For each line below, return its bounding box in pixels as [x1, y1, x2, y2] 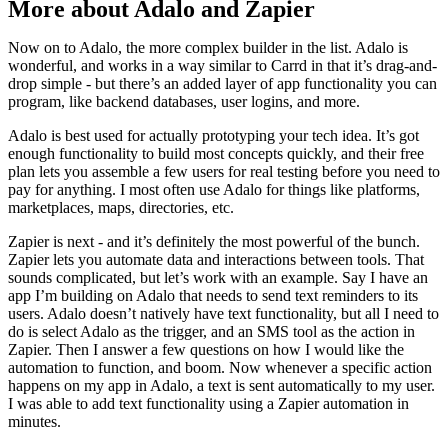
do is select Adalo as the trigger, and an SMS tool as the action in [8, 323, 415, 341]
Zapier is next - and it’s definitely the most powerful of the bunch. [8, 233, 420, 251]
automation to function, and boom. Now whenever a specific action [8, 359, 432, 377]
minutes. [8, 413, 61, 431]
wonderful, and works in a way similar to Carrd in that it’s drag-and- [8, 57, 437, 75]
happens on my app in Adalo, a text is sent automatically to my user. [8, 377, 435, 395]
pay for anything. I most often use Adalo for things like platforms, [8, 181, 420, 199]
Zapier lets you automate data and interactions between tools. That [8, 251, 424, 269]
